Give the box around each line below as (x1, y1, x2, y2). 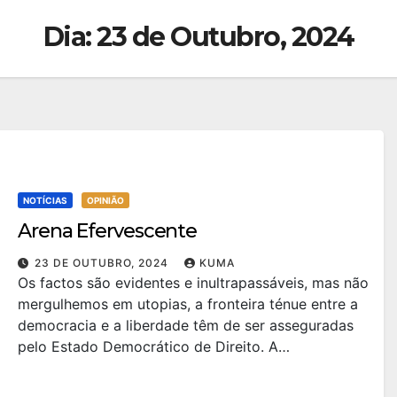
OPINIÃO (87, 194, 124, 206)
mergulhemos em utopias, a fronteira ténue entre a (18, 294, 358, 313)
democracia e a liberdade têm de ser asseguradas (18, 315, 354, 334)
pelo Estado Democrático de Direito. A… (18, 337, 290, 355)
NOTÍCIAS (23, 194, 67, 206)
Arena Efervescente (18, 218, 198, 243)
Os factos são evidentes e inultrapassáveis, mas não (18, 273, 369, 292)
